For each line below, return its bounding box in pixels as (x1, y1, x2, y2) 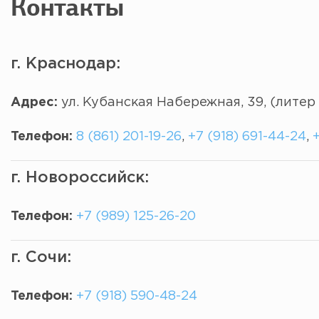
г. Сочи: (11, 251, 71, 265)
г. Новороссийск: (11, 171, 149, 185)
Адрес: (11, 97, 58, 108)
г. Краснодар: (11, 57, 120, 71)
